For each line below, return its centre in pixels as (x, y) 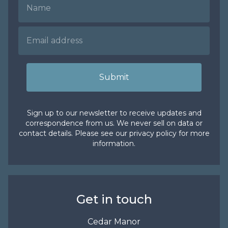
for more (193, 133)
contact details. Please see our (74, 133)
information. (114, 144)
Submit (114, 77)
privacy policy (153, 133)
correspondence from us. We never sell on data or (114, 123)
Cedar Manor (114, 222)
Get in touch (114, 199)
